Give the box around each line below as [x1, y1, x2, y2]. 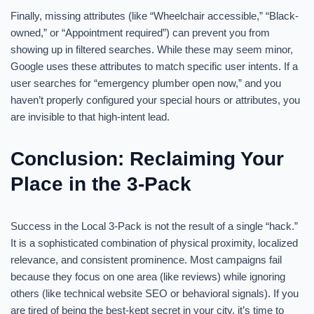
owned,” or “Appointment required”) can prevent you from [11, 27, 270, 39]
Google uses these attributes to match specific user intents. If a [11, 60, 298, 72]
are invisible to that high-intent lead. [11, 111, 170, 123]
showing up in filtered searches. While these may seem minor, [11, 43, 293, 55]
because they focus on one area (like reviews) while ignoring [11, 271, 285, 282]
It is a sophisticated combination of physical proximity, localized [11, 237, 298, 249]
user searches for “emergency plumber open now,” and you [11, 77, 281, 89]
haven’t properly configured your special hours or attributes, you [11, 94, 300, 106]
